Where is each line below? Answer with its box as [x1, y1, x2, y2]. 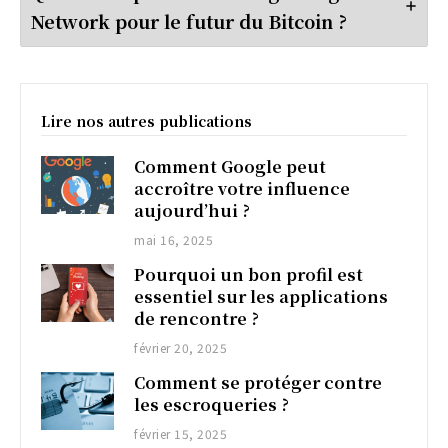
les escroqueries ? [134, 392, 290, 416]
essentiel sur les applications [134, 284, 389, 308]
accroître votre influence [134, 176, 351, 200]
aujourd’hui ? [134, 198, 251, 222]
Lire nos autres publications [41, 110, 252, 131]
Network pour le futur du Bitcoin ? [31, 7, 347, 34]
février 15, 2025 [134, 424, 228, 442]
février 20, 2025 [134, 338, 228, 356]
